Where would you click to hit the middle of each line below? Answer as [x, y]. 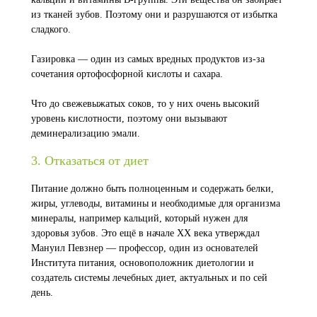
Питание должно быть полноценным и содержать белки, [152, 189]
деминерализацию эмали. [86, 133]
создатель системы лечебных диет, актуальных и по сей [149, 278]
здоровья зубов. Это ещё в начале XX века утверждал [145, 233]
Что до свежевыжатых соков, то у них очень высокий [145, 104]
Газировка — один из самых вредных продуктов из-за [148, 59]
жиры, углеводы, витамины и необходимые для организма [156, 203]
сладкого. [51, 29]
